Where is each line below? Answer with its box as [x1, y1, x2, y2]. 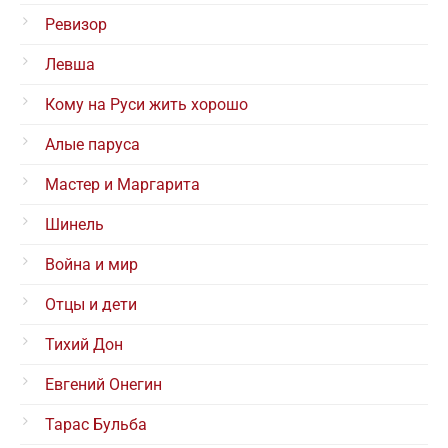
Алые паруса [45, 135, 140, 155]
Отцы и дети [45, 295, 137, 315]
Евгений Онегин [45, 375, 162, 395]
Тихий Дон [45, 335, 123, 355]
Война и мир [45, 255, 138, 275]
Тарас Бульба [45, 415, 147, 435]
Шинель [45, 215, 104, 235]
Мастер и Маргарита [45, 175, 200, 195]
